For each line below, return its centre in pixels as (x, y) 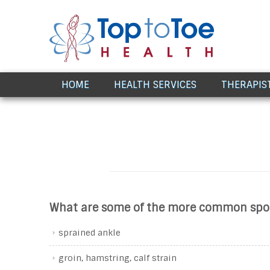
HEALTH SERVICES (155, 85)
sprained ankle (89, 233)
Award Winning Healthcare (94, 76)
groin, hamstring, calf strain (118, 258)
